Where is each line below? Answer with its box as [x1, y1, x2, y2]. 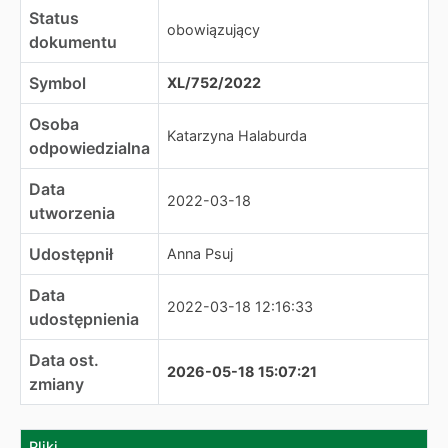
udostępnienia [29, 309, 139, 329]
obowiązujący [167, 21, 260, 38]
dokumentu [29, 32, 117, 52]
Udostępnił [29, 244, 113, 264]
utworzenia [29, 203, 115, 223]
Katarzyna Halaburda [167, 127, 307, 144]
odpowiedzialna [29, 138, 150, 158]
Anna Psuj [167, 245, 233, 262]
